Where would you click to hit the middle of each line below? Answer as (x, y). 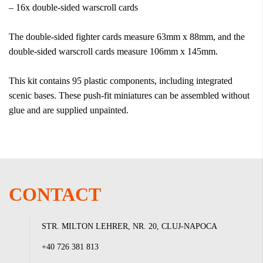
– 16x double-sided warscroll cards (73, 7)
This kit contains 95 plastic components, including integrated (121, 81)
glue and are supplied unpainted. (69, 110)
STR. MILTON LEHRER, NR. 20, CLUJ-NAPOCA (129, 226)
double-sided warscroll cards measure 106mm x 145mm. (113, 51)
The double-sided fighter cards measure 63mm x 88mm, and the (127, 37)
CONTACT (55, 194)
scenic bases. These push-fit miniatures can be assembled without (129, 95)
